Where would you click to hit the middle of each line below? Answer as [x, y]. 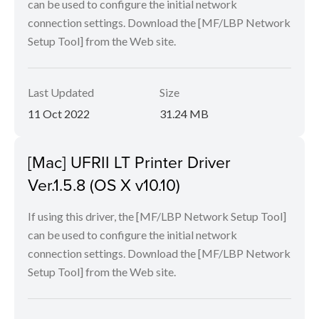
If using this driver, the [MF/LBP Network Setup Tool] [157, 216]
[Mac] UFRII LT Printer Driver [129, 162]
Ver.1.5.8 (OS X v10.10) [104, 185]
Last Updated [61, 93]
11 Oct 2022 [59, 114]
